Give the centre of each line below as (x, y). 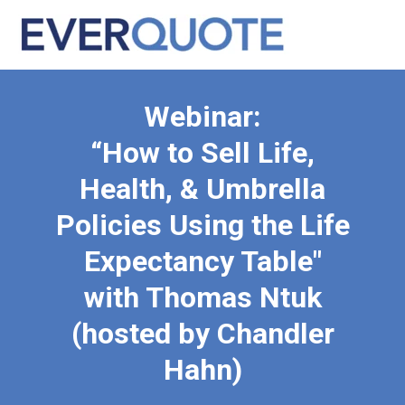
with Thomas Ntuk (202, 297)
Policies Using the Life (202, 225)
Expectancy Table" (202, 261)
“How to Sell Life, (202, 152)
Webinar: (202, 116)
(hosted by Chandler (202, 333)
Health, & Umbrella (202, 188)
